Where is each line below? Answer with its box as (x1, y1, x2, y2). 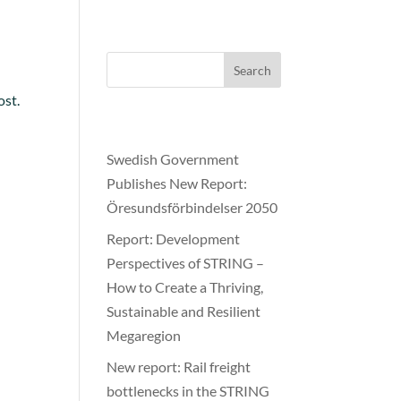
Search (233, 62, 271, 78)
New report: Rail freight (107, 358, 252, 375)
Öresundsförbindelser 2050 (107, 199, 278, 216)
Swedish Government (107, 150, 240, 167)
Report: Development (107, 230, 241, 247)
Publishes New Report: (107, 175, 248, 192)
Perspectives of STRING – (107, 254, 265, 271)
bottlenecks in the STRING (107, 382, 270, 399)
